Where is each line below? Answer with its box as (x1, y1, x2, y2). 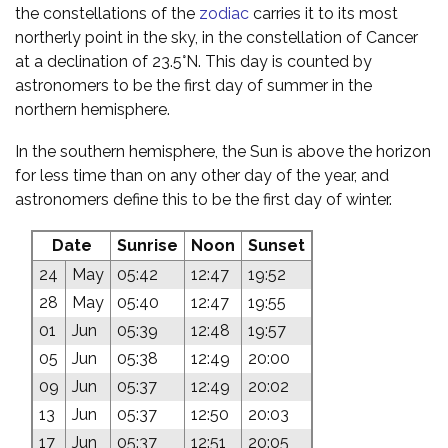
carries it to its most (249, 3, 398, 23)
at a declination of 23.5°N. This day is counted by (15, 51, 372, 71)
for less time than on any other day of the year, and (15, 165, 389, 185)
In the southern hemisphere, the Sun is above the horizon (15, 141, 431, 161)
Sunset (248, 235, 305, 255)
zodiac (199, 3, 249, 23)
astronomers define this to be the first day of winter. (15, 189, 392, 209)
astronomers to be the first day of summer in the (15, 75, 372, 95)
